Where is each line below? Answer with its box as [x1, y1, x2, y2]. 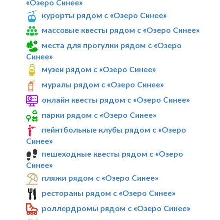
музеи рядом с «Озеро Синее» [42, 64, 156, 74]
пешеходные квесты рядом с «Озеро [42, 149, 184, 159]
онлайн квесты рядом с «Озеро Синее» [42, 94, 190, 104]
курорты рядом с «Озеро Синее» [42, 10, 167, 20]
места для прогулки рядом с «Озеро [42, 40, 182, 50]
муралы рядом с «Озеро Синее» [42, 79, 164, 89]
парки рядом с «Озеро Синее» [42, 110, 157, 119]
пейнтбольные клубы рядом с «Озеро [42, 125, 187, 135]
